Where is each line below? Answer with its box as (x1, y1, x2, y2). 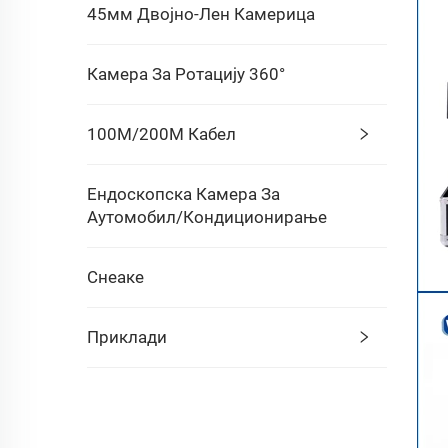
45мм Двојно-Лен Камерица (87, 3, 315, 24)
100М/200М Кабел (87, 123, 236, 144)
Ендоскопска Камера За (87, 183, 280, 204)
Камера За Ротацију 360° (87, 63, 285, 84)
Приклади (87, 326, 167, 347)
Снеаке (87, 266, 144, 287)
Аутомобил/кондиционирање (87, 206, 327, 227)
